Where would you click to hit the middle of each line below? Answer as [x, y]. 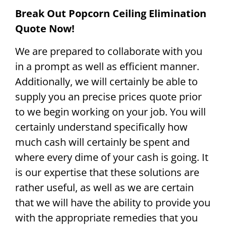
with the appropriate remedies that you [106, 217]
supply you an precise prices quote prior [108, 96]
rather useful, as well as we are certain [104, 187]
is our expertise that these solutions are [107, 172]
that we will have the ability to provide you [113, 202]
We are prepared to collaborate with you [109, 51]
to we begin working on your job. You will [110, 111]
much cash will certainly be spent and [102, 142]
